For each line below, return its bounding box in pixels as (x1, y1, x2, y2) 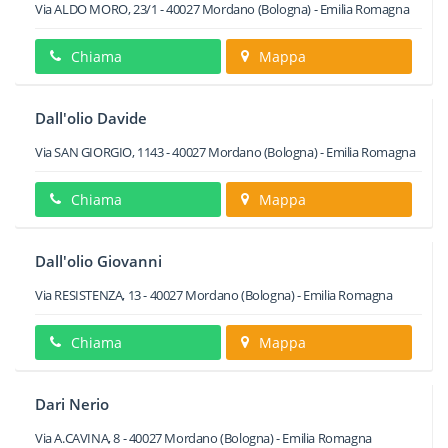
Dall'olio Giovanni (35, 251, 162, 271)
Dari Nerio (35, 394, 109, 414)
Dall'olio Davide (35, 108, 147, 128)
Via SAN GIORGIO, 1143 (35, 143, 164, 161)
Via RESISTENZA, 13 (35, 286, 141, 304)
